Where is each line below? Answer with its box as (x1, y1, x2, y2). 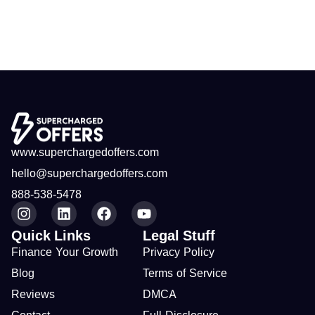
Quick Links (11, 227, 91, 245)
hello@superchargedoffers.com (11, 166, 167, 181)
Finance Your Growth (11, 245, 118, 259)
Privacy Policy (143, 245, 215, 259)
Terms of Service (143, 266, 228, 281)
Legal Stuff (143, 227, 216, 245)
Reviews (11, 287, 55, 302)
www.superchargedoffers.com (11, 145, 159, 160)
